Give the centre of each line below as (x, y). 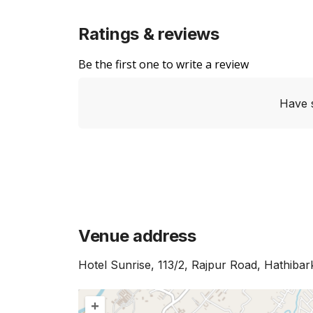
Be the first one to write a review (163, 64)
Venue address (137, 236)
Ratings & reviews (149, 34)
